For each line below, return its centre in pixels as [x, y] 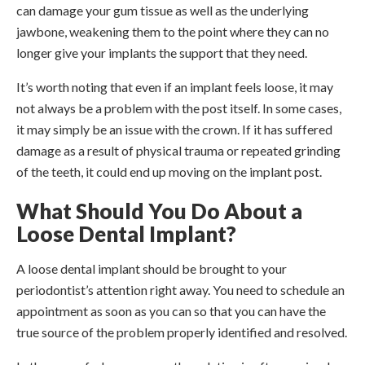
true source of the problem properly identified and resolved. [182, 332]
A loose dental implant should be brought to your [152, 269]
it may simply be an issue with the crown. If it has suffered [174, 129]
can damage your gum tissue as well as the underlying [163, 10]
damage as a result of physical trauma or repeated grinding [178, 150]
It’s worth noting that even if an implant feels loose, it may [175, 86]
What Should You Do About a [159, 211]
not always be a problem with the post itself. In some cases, [179, 108]
